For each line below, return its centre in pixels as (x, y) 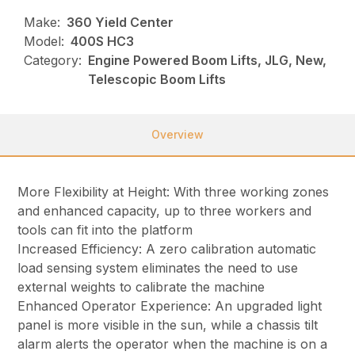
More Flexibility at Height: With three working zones (174, 192)
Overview (177, 135)
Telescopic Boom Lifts (157, 80)
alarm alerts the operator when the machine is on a (173, 344)
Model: (44, 42)
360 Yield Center (120, 23)
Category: (53, 61)
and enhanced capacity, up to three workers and (165, 211)
